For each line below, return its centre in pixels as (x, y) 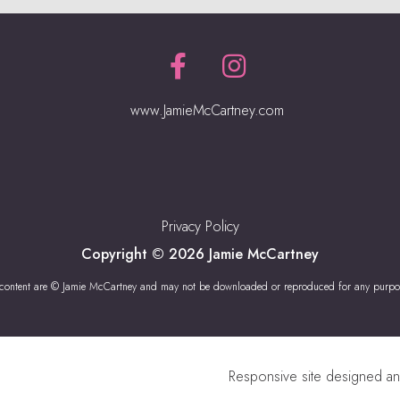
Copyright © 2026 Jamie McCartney (200, 254)
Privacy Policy (200, 227)
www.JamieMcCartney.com (207, 111)
